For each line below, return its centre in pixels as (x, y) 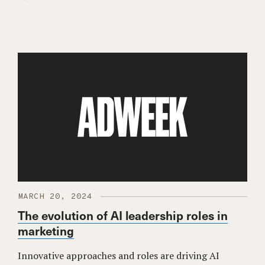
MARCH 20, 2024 (55, 196)
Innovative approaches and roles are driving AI (119, 255)
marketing (46, 230)
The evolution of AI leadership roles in (123, 215)
